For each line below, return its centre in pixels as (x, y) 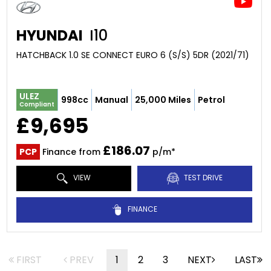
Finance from (71, 152)
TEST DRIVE (202, 178)
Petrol (211, 100)
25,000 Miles (163, 100)
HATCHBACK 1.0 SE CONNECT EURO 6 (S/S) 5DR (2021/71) (132, 55)
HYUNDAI (49, 35)
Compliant (37, 104)
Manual (111, 100)
